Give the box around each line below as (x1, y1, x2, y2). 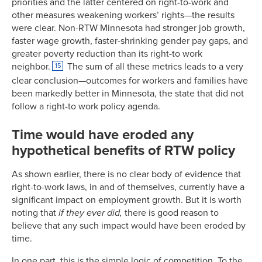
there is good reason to (125, 207, 219, 219)
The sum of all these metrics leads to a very (65, 61, 244, 73)
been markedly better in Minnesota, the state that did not (12, 88, 244, 99)
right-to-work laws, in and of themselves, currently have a (12, 181, 244, 193)
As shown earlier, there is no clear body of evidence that (12, 168, 241, 180)
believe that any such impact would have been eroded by (12, 220, 246, 232)
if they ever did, (58, 207, 125, 219)
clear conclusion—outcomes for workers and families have (12, 75, 248, 87)
